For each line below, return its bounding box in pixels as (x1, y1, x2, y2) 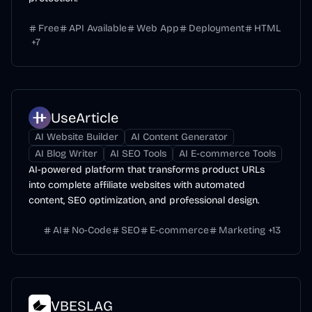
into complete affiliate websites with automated (29, 179, 245, 191)
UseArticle (51, 109, 118, 126)
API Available (69, 22, 127, 34)
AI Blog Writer (35, 148, 97, 159)
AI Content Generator (131, 131, 228, 143)
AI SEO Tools (110, 148, 166, 159)
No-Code (72, 224, 111, 236)
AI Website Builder (35, 131, 118, 143)
